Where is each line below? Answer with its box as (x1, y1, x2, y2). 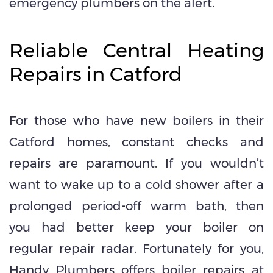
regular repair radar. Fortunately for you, (9, 241, 264, 257)
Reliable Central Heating (9, 38, 264, 63)
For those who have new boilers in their (9, 113, 264, 129)
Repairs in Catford (9, 62, 183, 87)
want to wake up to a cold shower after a (9, 177, 264, 193)
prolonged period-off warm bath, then (9, 199, 264, 214)
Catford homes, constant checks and (9, 135, 264, 150)
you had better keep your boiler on (9, 220, 264, 235)
